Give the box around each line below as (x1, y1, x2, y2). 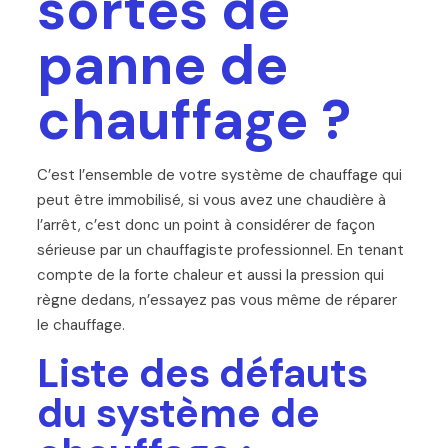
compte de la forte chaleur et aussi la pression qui (36, 264, 384, 285)
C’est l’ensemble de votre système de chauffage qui (36, 164, 402, 185)
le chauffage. (36, 314, 125, 335)
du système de (36, 386, 320, 439)
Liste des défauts (36, 346, 368, 399)
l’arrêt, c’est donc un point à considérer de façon (36, 214, 375, 235)
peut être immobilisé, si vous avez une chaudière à (36, 189, 386, 210)
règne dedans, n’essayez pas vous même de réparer (36, 289, 397, 310)
